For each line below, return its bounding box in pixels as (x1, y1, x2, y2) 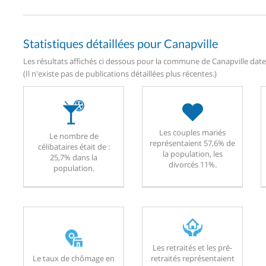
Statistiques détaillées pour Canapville (23, 36, 218, 50)
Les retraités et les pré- (153, 242, 232, 253)
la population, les (162, 148, 223, 159)
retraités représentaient (150, 252, 235, 264)
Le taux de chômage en (33, 252, 115, 264)
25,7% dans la (50, 151, 97, 163)
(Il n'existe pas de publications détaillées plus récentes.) (23, 68, 217, 79)
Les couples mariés (159, 126, 226, 138)
